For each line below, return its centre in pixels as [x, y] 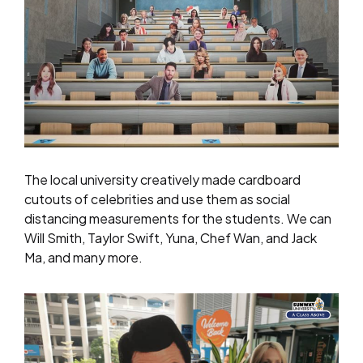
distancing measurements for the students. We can [178, 219]
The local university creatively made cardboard [162, 180]
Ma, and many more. [83, 258]
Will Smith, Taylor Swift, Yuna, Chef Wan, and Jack [171, 238]
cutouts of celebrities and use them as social [157, 199]
